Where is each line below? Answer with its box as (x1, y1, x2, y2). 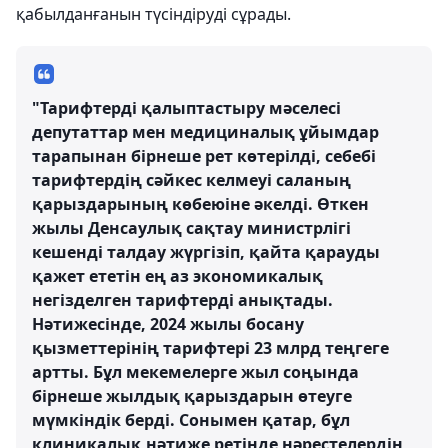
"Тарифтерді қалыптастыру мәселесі (32, 97, 341, 119)
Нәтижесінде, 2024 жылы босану (32, 313, 304, 335)
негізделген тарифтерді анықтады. (32, 289, 333, 311)
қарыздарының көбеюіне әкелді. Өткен (32, 193, 369, 215)
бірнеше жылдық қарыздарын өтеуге (32, 385, 352, 407)
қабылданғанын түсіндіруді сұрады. (16, 3, 291, 25)
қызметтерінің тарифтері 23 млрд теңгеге (32, 337, 389, 359)
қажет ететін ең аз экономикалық (32, 265, 323, 287)
